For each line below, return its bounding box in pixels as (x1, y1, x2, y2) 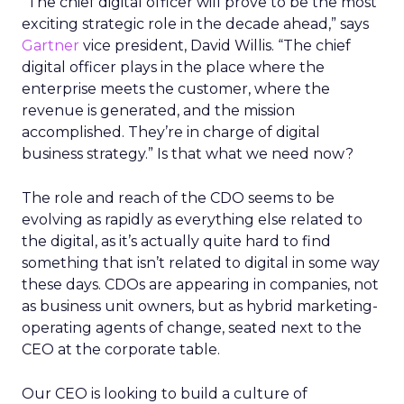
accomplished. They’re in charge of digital (22, 124, 320, 141)
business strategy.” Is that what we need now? (22, 145, 353, 162)
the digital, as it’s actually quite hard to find (22, 233, 331, 250)
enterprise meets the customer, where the (22, 80, 330, 97)
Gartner (22, 37, 79, 54)
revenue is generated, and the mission (22, 102, 295, 119)
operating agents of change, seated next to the (22, 319, 362, 336)
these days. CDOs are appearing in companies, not (22, 276, 379, 293)
